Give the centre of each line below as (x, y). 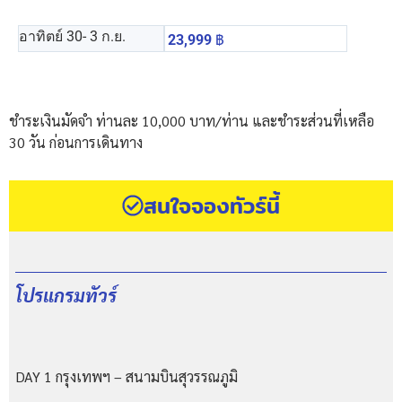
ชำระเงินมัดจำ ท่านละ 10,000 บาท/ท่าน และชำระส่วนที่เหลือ (192, 120)
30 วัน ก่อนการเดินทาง (76, 142)
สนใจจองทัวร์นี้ (212, 205)
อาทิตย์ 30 (51, 36)
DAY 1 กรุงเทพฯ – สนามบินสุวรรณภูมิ (127, 376)
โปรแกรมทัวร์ (66, 295)
